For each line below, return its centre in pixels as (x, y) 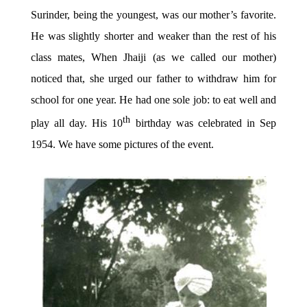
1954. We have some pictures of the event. (122, 144)
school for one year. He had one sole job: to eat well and (153, 100)
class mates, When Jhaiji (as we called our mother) (153, 58)
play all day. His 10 (77, 123)
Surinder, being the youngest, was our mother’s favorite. (153, 15)
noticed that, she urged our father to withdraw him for (153, 79)
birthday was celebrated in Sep (204, 123)
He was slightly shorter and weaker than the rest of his (153, 36)
